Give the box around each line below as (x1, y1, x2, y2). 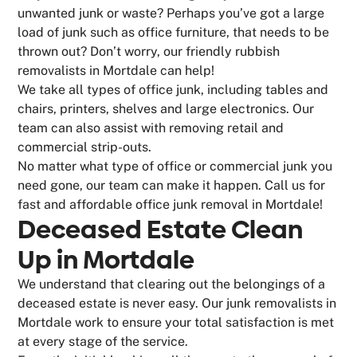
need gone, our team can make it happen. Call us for (18, 177, 326, 193)
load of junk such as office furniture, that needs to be (18, 24, 330, 40)
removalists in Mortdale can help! (18, 62, 215, 78)
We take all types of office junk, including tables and (18, 81, 329, 97)
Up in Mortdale (18, 241, 195, 277)
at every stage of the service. (18, 333, 189, 349)
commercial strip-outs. (18, 139, 152, 155)
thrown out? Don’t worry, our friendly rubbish (18, 43, 280, 59)
